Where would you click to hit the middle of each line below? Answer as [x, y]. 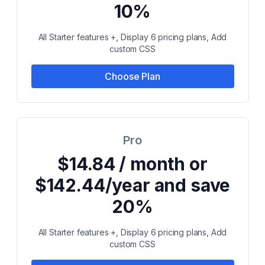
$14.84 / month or [132, 164]
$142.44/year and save [132, 185]
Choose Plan [132, 76]
